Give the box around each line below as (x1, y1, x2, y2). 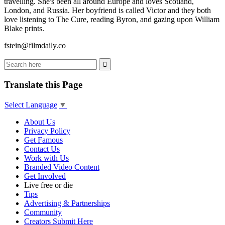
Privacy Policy (24, 127, 70, 136)
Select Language (5, 100, 57, 109)
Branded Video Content (24, 163, 99, 172)
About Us (24, 118, 55, 127)
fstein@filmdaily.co (4, 41, 66, 50)
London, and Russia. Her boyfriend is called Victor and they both (4, 6, 211, 15)
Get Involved (24, 172, 66, 181)
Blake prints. (4, 24, 44, 33)
